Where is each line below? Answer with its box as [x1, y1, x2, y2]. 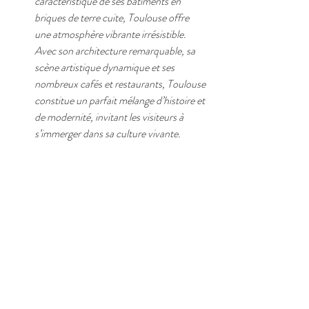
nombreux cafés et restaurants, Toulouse [34, 76, 208, 92]
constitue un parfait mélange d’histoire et [34, 92, 207, 108]
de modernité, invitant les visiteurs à [34, 109, 186, 125]
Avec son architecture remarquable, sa [34, 43, 197, 59]
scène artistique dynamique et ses [34, 59, 177, 75]
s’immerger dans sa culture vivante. [34, 126, 181, 141]
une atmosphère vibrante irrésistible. [34, 26, 188, 42]
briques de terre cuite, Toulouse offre [34, 10, 191, 26]
